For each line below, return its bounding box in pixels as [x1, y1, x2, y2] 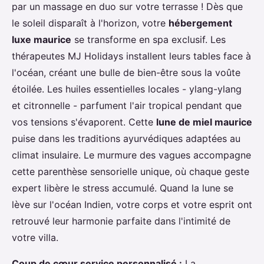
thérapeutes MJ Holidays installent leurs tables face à [12, 50, 251, 62]
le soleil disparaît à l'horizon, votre [12, 17, 169, 29]
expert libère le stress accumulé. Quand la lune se [12, 182, 233, 194]
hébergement [169, 17, 232, 29]
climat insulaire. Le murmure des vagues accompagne [12, 149, 251, 161]
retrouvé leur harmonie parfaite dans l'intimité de [12, 215, 230, 227]
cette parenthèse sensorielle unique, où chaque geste [12, 166, 249, 178]
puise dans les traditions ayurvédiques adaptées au [12, 133, 240, 145]
